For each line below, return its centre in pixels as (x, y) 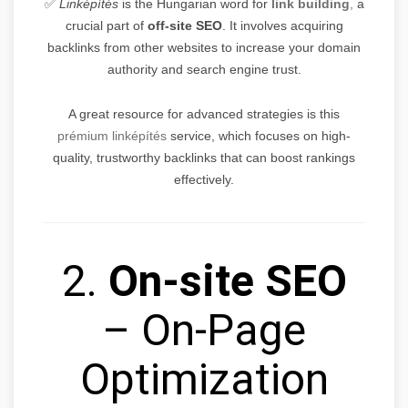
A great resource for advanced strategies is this (204, 113)
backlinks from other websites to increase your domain (204, 47)
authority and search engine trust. (204, 69)
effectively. (204, 179)
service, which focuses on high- (259, 135)
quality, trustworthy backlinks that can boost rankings (204, 157)
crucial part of (106, 25)
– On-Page (204, 330)
